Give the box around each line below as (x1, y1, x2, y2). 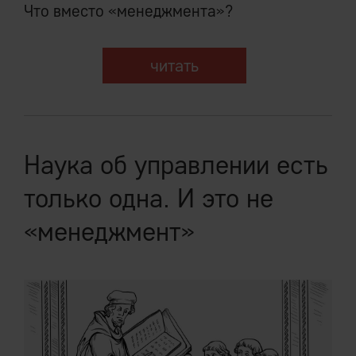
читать (149, 54, 199, 76)
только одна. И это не (24, 180, 273, 215)
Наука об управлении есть (24, 147, 328, 181)
